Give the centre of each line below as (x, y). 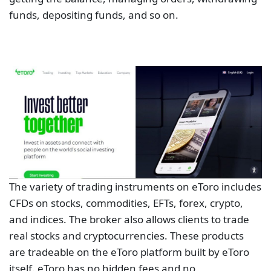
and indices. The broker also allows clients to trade (129, 220)
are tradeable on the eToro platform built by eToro (129, 252)
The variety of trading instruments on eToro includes (135, 187)
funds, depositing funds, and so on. (94, 15)
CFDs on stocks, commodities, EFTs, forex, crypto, (126, 203)
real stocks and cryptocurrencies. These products (126, 236)
